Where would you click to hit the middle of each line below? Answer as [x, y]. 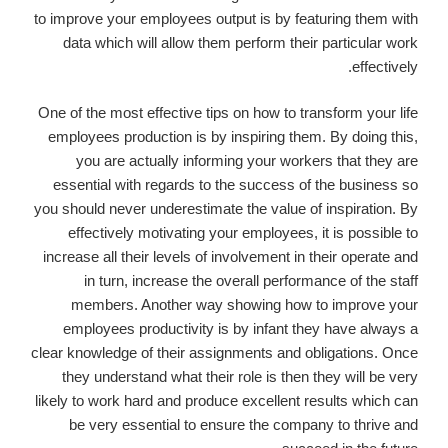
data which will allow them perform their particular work [240, 42]
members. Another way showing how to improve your [244, 305]
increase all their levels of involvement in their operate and [230, 257]
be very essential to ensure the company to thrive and [243, 425]
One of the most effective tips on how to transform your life [228, 113]
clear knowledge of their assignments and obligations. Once [224, 353]
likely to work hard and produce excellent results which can [226, 401]
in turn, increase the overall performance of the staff [251, 281]
